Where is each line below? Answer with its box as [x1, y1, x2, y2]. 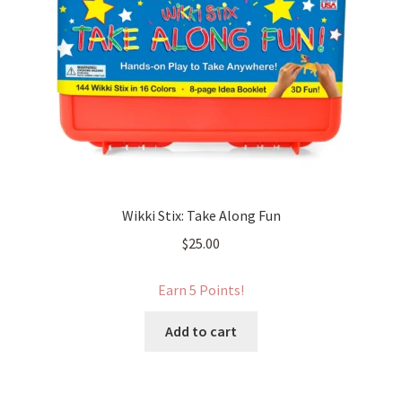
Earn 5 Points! [158, 281, 244, 300]
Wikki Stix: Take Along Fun [121, 206, 281, 225]
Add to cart [165, 322, 237, 340]
